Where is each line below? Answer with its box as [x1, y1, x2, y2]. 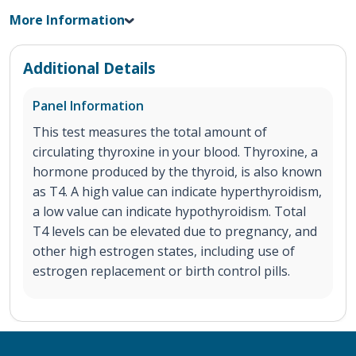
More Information [10, 11, 125, 29]
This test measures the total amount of [33, 123, 267, 141]
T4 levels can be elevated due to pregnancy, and [33, 222, 317, 241]
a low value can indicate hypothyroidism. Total [33, 203, 306, 221]
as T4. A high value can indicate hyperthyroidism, [33, 183, 322, 201]
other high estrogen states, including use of [33, 242, 295, 261]
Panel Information [33, 97, 144, 115]
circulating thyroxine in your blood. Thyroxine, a [33, 143, 318, 161]
